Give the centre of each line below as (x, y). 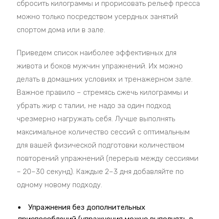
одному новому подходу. (60, 185)
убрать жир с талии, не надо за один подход (94, 106)
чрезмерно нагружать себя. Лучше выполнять (96, 119)
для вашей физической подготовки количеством (101, 145)
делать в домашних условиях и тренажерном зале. (105, 79)
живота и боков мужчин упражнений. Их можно (100, 66)
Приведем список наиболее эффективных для (97, 53)
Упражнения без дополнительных (87, 207)
